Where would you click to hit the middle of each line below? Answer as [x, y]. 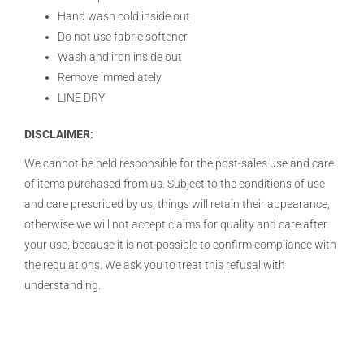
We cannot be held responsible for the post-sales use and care [179, 164]
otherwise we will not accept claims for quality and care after [176, 225]
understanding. [63, 286]
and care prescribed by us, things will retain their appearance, [177, 204]
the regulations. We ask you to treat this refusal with [155, 265]
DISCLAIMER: [59, 134]
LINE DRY [82, 97]
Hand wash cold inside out [124, 16]
